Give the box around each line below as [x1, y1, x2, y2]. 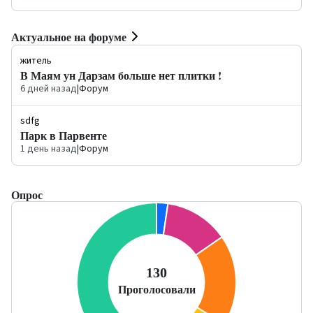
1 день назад [20, 142, 77, 156]
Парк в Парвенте [20, 127, 107, 144]
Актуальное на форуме [11, 28, 126, 45]
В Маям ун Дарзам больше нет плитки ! [20, 67, 221, 84]
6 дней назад [20, 82, 77, 96]
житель [20, 54, 52, 68]
